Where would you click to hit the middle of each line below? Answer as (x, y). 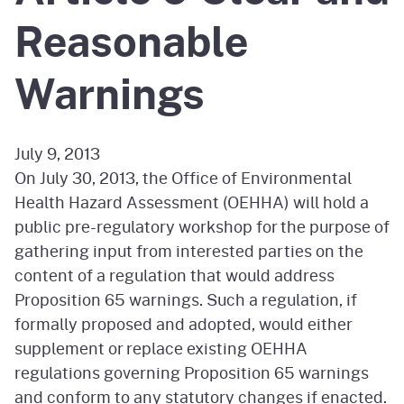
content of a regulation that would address (174, 275)
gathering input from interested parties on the (189, 251)
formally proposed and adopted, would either (183, 324)
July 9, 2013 (57, 154)
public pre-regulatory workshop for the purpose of (202, 227)
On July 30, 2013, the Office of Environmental (183, 178)
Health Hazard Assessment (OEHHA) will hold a (192, 202)
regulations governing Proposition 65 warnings (192, 373)
